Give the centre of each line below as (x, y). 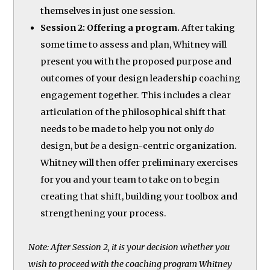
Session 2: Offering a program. (110, 27)
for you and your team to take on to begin (130, 179)
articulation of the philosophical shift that (133, 112)
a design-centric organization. (168, 146)
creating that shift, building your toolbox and (139, 196)
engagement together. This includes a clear (136, 95)
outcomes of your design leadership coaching (141, 78)
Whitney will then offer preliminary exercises (140, 162)
